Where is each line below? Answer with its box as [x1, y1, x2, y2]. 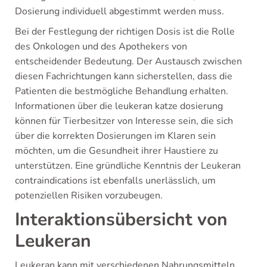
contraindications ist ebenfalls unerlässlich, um [15, 174, 216, 187]
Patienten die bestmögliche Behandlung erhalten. [15, 85, 228, 98]
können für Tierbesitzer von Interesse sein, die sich [15, 114, 233, 128]
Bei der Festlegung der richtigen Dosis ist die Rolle [15, 25, 235, 38]
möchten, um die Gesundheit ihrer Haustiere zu [15, 144, 218, 157]
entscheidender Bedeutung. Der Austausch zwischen [15, 55, 242, 68]
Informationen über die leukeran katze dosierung [15, 100, 223, 113]
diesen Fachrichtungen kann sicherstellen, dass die [15, 70, 232, 83]
